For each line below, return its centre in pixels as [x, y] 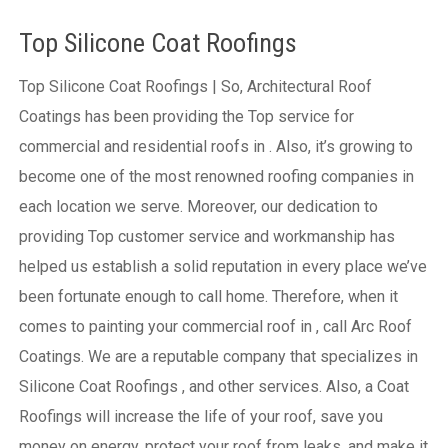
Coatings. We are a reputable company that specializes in [218, 356]
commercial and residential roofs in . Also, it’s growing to [215, 146]
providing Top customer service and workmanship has [206, 236]
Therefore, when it [334, 296]
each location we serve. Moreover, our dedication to [198, 206]
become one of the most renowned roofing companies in [216, 176]
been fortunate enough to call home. [145, 296]
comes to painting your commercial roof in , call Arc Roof [215, 326]
